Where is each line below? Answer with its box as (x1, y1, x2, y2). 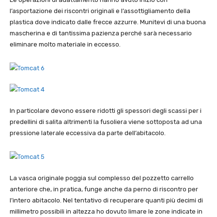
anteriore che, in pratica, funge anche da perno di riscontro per (10, 186, 198, 193)
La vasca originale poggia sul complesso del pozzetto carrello (10, 174, 194, 182)
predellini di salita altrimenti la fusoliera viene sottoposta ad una (10, 118, 202, 126)
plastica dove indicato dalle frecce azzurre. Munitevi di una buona (10, 18, 206, 26)
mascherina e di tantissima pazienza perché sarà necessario (10, 30, 192, 37)
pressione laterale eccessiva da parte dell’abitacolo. (10, 129, 166, 137)
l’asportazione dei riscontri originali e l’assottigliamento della (10, 7, 190, 15)
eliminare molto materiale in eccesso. (10, 41, 121, 48)
